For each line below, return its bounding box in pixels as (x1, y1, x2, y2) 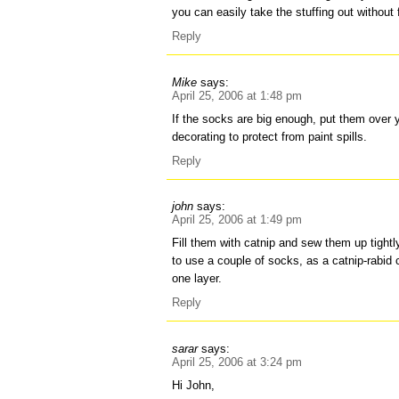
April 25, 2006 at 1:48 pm (172, 88, 303, 102)
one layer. (172, 272, 223, 286)
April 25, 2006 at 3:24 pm (172, 354, 303, 369)
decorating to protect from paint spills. (172, 129, 368, 143)
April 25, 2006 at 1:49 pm (172, 213, 303, 227)
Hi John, (172, 378, 216, 392)
